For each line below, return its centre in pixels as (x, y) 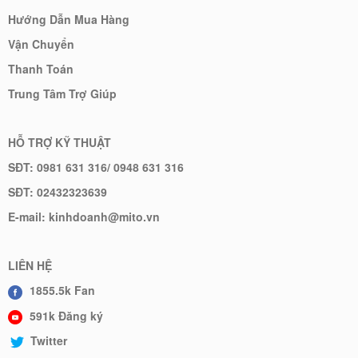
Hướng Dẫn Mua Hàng (69, 20)
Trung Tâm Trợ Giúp (62, 94)
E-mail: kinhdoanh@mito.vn (84, 217)
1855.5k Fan (61, 290)
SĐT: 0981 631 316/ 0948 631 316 (96, 167)
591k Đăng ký (65, 315)
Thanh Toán (41, 69)
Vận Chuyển (41, 44)
